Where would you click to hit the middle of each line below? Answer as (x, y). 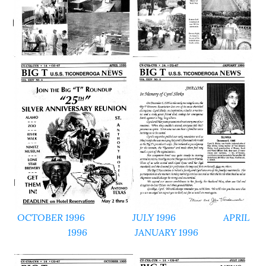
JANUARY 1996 (167, 232)
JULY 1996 (154, 218)
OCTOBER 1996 (51, 218)
